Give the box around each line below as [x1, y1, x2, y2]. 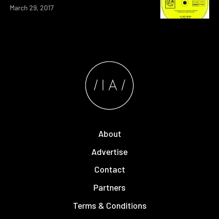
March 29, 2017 [10, 3, 54, 12]
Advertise [91, 146, 128, 157]
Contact [94, 164, 125, 175]
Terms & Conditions [72, 199, 147, 211]
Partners [93, 182, 126, 193]
